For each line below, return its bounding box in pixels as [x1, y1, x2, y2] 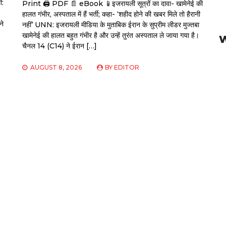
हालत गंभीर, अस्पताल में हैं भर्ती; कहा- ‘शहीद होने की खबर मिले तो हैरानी [22, 10, 201, 19]
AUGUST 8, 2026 [30, 64, 82, 72]
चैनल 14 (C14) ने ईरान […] [22, 41, 97, 51]
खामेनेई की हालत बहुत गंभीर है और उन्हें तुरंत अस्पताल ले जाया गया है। [22, 31, 200, 40]
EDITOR [114, 64, 140, 72]
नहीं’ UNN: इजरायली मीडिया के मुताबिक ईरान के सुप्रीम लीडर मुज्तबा [22, 20, 200, 30]
